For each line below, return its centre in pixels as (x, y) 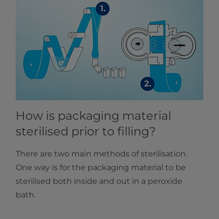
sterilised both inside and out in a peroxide (99, 181)
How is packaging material (93, 116)
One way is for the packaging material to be (101, 168)
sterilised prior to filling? (86, 131)
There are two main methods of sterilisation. (101, 154)
